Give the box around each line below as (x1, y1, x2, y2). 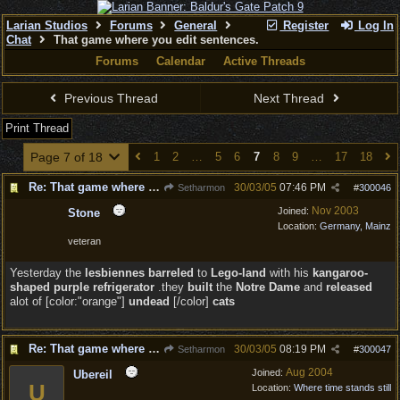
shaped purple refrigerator (10, 280, 158, 294)
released (326, 280, 372, 294)
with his (266, 266, 312, 279)
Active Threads (222, 54, 305, 68)
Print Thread (5, 121, 69, 135)
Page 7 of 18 (30, 150, 107, 164)
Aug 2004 (286, 366, 333, 379)
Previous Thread (61, 91, 159, 105)
